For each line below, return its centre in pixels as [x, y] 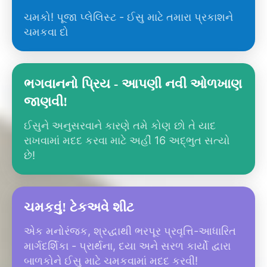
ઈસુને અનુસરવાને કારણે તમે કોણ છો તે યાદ [120, 125]
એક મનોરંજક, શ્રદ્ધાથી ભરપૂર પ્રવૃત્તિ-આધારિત [130, 230]
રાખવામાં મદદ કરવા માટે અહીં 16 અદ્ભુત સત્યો [127, 140]
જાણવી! [46, 101]
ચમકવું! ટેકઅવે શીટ [79, 207]
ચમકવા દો [46, 31]
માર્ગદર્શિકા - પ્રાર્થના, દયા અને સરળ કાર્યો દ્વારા [127, 245]
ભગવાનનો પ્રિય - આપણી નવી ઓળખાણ [133, 83]
